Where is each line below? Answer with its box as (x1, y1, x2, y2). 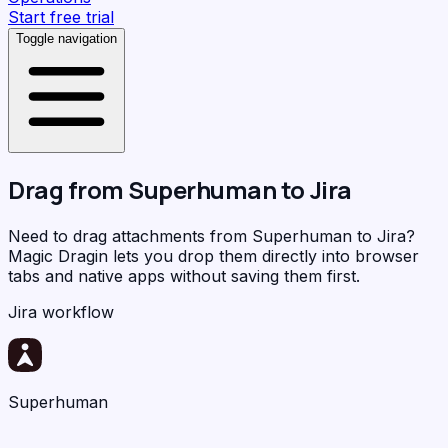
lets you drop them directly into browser (108, 245, 419, 266)
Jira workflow (8, 301, 114, 322)
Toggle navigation (16, 31, 117, 46)
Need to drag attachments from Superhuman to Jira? (8, 225, 415, 246)
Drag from (8, 172, 129, 206)
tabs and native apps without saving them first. (8, 265, 360, 286)
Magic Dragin (8, 245, 108, 266)
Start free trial (8, 7, 114, 27)
